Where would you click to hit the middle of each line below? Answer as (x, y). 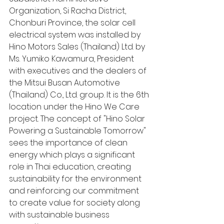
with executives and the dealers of (79, 71)
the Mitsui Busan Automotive (65, 83)
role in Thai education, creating (71, 167)
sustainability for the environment (76, 179)
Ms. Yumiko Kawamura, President (72, 59)
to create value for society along (75, 203)
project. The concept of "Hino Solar (78, 119)
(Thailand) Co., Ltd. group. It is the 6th (80, 95)
